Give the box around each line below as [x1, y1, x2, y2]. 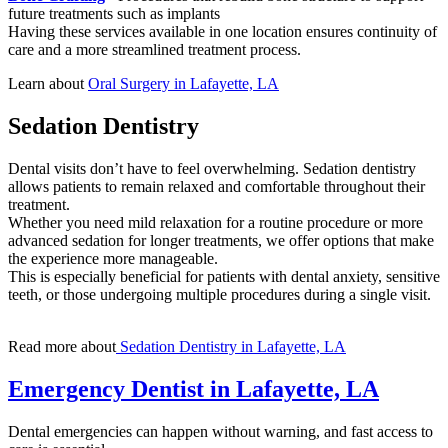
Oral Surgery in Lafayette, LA [88, 75, 279, 93]
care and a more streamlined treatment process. [8, 41, 301, 59]
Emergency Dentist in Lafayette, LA [8, 375, 379, 402]
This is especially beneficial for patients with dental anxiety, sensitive [8, 267, 440, 285]
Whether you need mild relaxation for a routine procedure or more [8, 213, 423, 231]
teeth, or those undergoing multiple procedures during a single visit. [8, 285, 431, 303]
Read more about [8, 337, 116, 355]
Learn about [8, 75, 88, 93]
